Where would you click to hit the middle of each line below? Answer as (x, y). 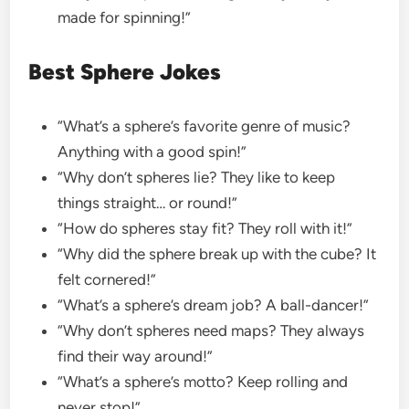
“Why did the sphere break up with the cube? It (217, 253)
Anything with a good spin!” (154, 151)
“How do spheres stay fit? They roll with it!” (207, 228)
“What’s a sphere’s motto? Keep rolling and (203, 381)
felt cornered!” (109, 279)
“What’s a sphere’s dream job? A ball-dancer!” (215, 304)
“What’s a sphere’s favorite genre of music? (204, 126)
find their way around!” (137, 356)
